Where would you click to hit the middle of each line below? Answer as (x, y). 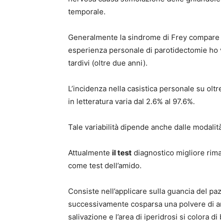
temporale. (87, 11)
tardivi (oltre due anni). (108, 63)
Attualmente (90, 152)
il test (122, 152)
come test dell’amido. (105, 165)
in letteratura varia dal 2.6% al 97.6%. (131, 101)
